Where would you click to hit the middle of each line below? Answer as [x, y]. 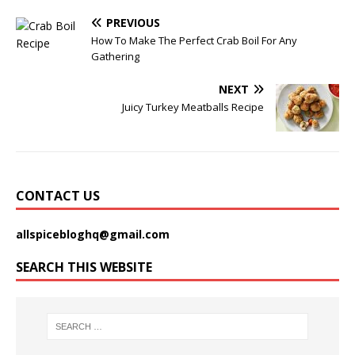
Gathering [115, 57]
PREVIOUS [133, 23]
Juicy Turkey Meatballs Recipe [193, 107]
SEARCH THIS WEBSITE [84, 267]
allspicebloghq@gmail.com [93, 235]
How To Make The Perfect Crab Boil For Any [194, 41]
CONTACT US [58, 196]
